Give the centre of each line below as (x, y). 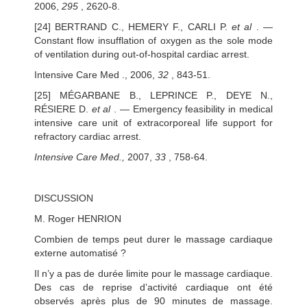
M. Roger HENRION (78, 218)
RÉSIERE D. (63, 109)
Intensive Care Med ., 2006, (96, 74)
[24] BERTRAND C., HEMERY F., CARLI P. (133, 26)
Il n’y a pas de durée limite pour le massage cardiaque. (153, 273)
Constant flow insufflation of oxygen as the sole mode (153, 40)
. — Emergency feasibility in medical (192, 109)
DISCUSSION (64, 198)
